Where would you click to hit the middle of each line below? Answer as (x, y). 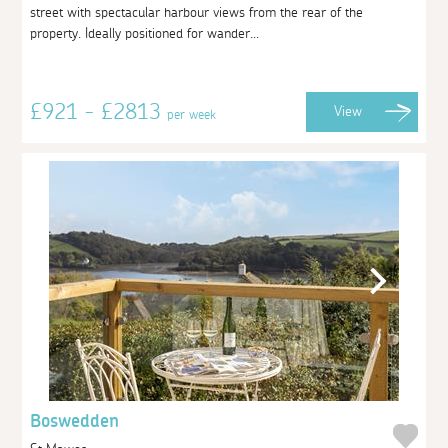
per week (192, 114)
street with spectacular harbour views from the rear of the (197, 12)
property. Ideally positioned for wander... (145, 33)
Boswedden (75, 421)
